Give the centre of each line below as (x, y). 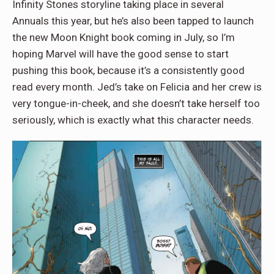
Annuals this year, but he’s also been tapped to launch (133, 20)
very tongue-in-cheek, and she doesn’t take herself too (136, 103)
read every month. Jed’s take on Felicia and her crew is (137, 87)
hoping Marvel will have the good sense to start (120, 54)
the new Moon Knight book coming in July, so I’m (124, 37)
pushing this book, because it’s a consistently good (128, 70)
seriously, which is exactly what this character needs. (134, 120)
